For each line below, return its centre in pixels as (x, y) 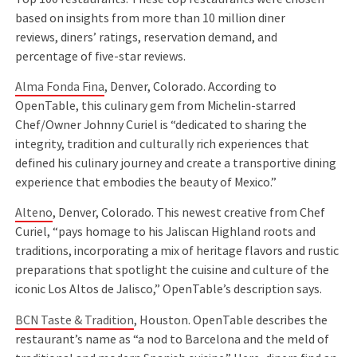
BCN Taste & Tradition (75, 320)
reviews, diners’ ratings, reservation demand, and (147, 37)
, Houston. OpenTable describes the (231, 320)
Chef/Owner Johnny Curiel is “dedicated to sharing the (161, 126)
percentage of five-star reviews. (101, 56)
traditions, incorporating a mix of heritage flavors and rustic (177, 251)
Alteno (34, 213)
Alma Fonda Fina (60, 87)
